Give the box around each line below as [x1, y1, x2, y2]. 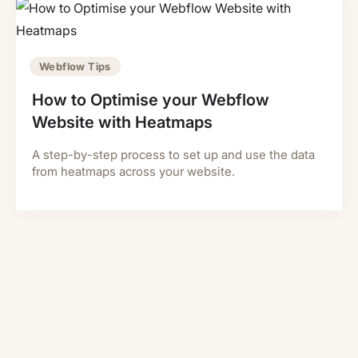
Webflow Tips [39, 60, 111, 73]
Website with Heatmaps [32, 113, 213, 132]
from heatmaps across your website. [32, 164, 235, 179]
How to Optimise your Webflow [32, 90, 269, 109]
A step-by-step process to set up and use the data [32, 147, 315, 162]
